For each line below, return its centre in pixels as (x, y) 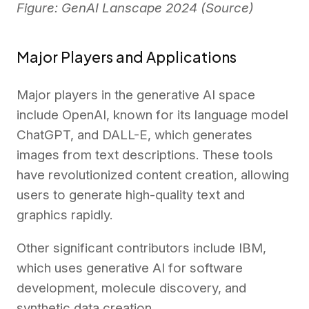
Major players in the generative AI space (136, 94)
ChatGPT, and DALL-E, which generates (134, 134)
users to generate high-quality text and (131, 195)
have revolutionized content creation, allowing (153, 175)
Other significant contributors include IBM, (141, 248)
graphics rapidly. (66, 215)
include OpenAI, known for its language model (152, 114)
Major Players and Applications (127, 57)
